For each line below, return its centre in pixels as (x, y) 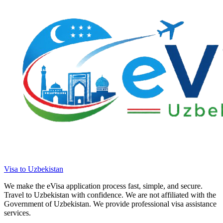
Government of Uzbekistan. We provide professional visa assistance (110, 204)
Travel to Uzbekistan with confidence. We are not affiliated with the (110, 195)
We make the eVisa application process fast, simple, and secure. (103, 186)
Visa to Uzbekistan (34, 169)
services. (19, 213)
